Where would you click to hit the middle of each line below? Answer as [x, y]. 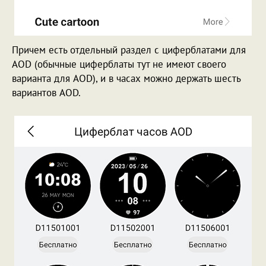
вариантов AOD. [46, 93]
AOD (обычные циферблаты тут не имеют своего [119, 64]
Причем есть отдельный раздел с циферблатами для [129, 50]
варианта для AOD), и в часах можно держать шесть [126, 79]
